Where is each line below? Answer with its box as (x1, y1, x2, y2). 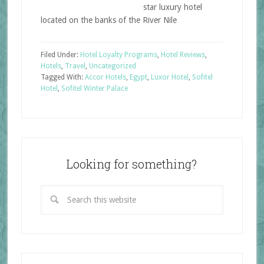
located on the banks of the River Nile (40, 15, 177, 25)
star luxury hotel (143, 2, 202, 12)
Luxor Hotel (150, 73, 189, 81)
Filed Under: (40, 51, 80, 59)
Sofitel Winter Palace (61, 84, 128, 93)
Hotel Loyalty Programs (80, 51, 157, 59)
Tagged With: (40, 73, 85, 81)
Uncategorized (88, 62, 136, 70)
